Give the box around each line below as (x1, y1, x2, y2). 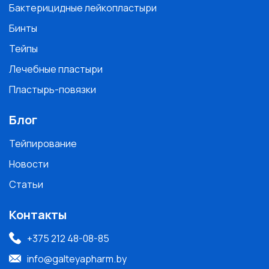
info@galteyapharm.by (27, 252, 127, 265)
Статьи (9, 177, 43, 191)
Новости (9, 157, 49, 171)
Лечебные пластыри (9, 62, 103, 76)
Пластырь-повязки (9, 82, 96, 96)
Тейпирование (9, 136, 77, 150)
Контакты (9, 206, 67, 223)
